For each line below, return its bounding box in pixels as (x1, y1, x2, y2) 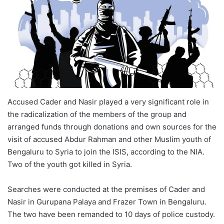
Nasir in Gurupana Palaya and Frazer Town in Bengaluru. (7, 196, 206, 206)
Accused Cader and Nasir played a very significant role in (7, 96, 209, 106)
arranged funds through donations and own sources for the (7, 121, 216, 131)
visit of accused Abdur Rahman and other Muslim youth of (7, 134, 211, 144)
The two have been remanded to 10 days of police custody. (7, 209, 215, 219)
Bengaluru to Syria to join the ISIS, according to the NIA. (7, 146, 204, 156)
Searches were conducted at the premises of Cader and (7, 184, 205, 194)
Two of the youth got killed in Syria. (7, 159, 132, 169)
